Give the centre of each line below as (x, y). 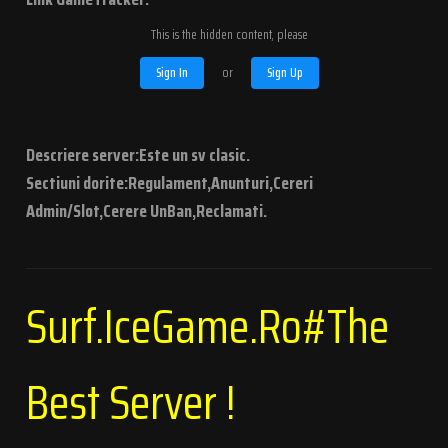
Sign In (171, 72)
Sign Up (284, 72)
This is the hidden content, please (229, 34)
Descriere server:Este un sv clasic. (138, 154)
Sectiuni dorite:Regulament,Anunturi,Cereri (169, 182)
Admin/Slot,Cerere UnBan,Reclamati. (146, 210)
